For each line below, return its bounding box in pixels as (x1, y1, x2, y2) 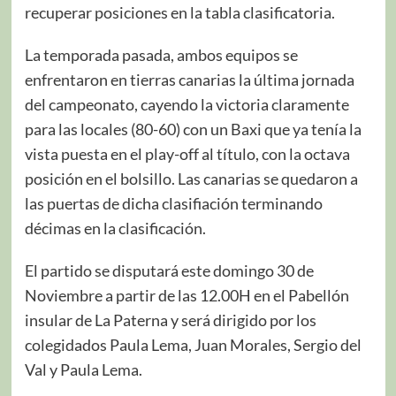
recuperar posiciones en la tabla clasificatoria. (24, 2, 335, 22)
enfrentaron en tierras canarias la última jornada (24, 69, 354, 89)
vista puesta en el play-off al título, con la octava (24, 143, 350, 164)
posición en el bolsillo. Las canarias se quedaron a (24, 168, 358, 188)
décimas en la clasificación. (24, 217, 206, 238)
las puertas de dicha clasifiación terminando (24, 193, 323, 213)
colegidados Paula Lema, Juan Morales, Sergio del (24, 334, 362, 354)
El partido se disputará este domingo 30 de (24, 260, 314, 280)
